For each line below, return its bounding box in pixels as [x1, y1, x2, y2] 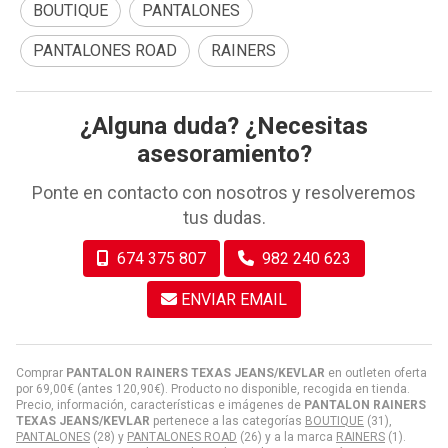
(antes [74, 381, 116, 396]
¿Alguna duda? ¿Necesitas [80, 111, 368, 140]
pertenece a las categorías [150, 413, 305, 428]
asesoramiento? [136, 139, 312, 168]
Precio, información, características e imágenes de [16, 397, 304, 412]
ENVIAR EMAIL [181, 289, 287, 309]
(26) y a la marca [237, 429, 336, 444]
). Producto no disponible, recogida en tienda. [161, 381, 410, 396]
